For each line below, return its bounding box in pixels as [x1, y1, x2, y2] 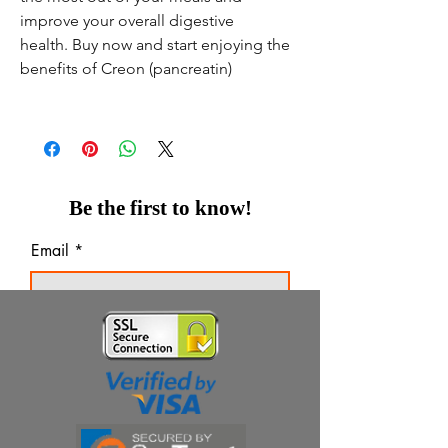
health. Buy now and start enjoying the [20, 35, 290, 54]
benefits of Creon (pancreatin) [20, 59, 232, 78]
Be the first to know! [68, 196, 252, 220]
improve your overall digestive [20, 11, 234, 30]
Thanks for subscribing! [134, 314, 290, 335]
